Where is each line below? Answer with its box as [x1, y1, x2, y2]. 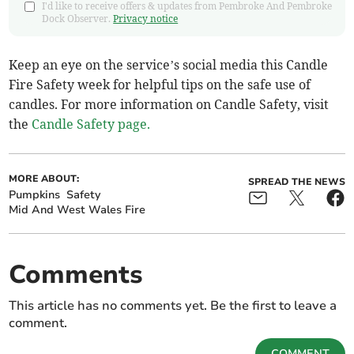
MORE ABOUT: [9, 172, 80, 186]
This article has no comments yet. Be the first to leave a [9, 297, 337, 315]
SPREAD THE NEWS [247, 175, 345, 189]
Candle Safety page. [32, 116, 151, 133]
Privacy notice [113, 13, 179, 25]
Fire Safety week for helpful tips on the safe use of [9, 77, 311, 93]
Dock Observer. [42, 13, 114, 25]
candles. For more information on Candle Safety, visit [9, 96, 330, 113]
